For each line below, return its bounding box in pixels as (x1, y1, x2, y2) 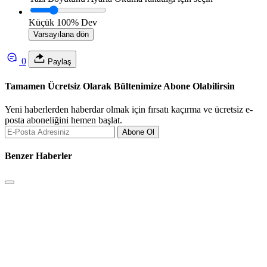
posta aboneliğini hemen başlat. (5, 114, 122, 125)
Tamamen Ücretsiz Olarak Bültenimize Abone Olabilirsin (5, 80, 235, 91)
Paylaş (45, 57, 72, 67)
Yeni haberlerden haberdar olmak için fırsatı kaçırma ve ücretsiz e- (5, 104, 253, 114)
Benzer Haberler (5, 151, 72, 162)
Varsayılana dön (33, 30, 89, 39)
